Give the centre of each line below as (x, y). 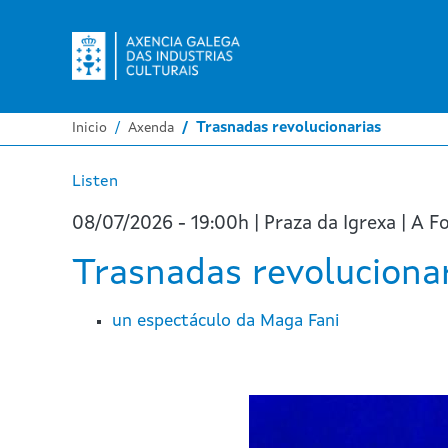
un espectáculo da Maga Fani (225, 321)
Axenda (151, 128)
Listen (95, 182)
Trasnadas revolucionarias (288, 128)
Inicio (89, 128)
